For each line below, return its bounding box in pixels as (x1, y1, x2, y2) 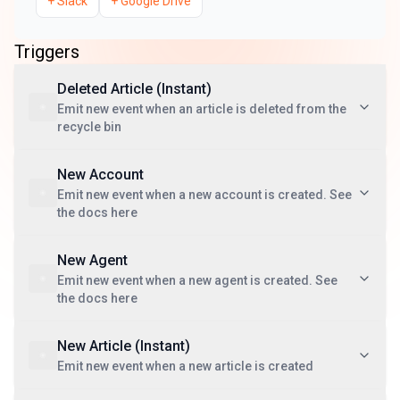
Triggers (14, 41, 79, 62)
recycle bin (57, 120, 121, 134)
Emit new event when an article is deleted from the (57, 102, 346, 116)
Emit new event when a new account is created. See (57, 187, 352, 202)
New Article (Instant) (57, 337, 190, 354)
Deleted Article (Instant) (57, 80, 212, 97)
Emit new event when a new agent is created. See (57, 273, 337, 287)
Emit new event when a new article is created (57, 359, 313, 373)
